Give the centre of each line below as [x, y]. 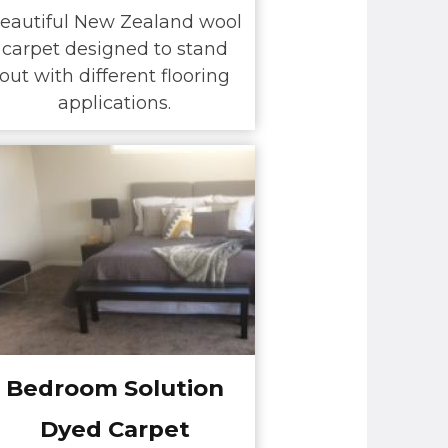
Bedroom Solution [114, 387]
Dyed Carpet [114, 428]
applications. [114, 103]
